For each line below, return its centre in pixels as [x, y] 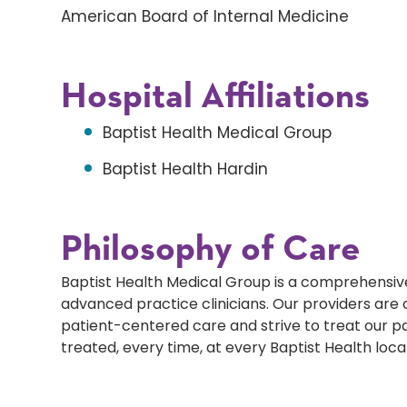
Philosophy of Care [211, 250]
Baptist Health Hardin [186, 169]
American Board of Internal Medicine [205, 17]
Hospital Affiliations [216, 98]
